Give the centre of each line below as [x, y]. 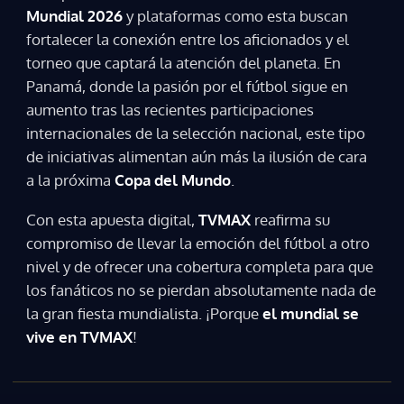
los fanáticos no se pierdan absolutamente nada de [201, 290]
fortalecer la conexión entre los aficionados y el [188, 39]
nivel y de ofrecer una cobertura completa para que [200, 267]
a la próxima [70, 179]
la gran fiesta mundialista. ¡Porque [144, 314]
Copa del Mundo [173, 179]
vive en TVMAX [79, 337]
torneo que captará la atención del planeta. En [184, 62]
